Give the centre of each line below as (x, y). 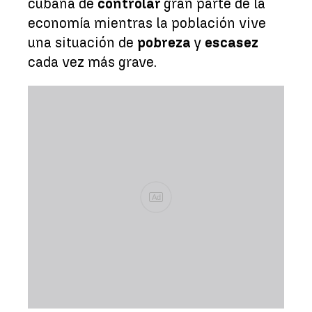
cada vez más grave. (92, 62)
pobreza (165, 42)
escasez (232, 42)
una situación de (83, 42)
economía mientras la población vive (147, 23)
